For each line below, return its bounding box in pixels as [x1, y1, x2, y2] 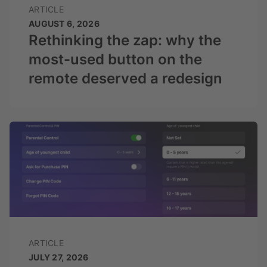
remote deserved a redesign [29, 70, 222, 88]
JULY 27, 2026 [29, 252, 89, 263]
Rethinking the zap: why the [29, 32, 221, 49]
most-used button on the [29, 51, 202, 69]
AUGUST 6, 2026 [29, 18, 100, 29]
